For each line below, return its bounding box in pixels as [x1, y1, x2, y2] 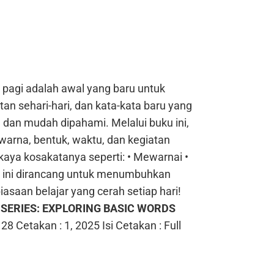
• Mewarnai [127, 150, 182, 163]
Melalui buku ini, [111, 116, 189, 129]
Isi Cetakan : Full [102, 218, 181, 232]
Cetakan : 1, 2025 [16, 218, 100, 232]
